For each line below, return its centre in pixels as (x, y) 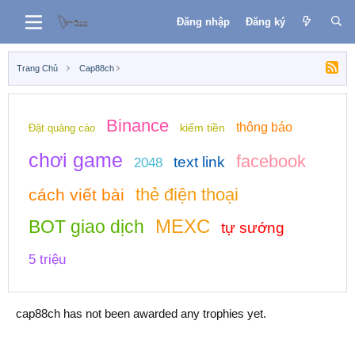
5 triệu (47, 260)
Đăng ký (265, 21)
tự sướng (253, 228)
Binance (137, 126)
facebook (271, 161)
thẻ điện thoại (187, 195)
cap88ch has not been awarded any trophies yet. (141, 313)
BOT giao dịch (86, 227)
